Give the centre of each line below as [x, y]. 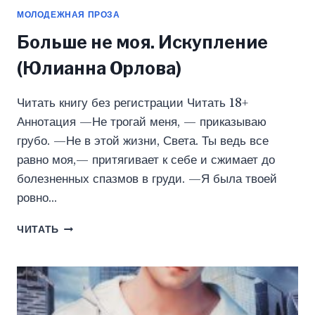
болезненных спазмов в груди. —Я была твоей [147, 179]
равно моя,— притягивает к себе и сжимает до [146, 160]
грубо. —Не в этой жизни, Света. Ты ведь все [143, 141]
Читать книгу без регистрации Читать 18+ [133, 103]
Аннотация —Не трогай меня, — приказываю [142, 122]
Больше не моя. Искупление [142, 43]
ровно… [37, 198]
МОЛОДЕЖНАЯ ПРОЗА [69, 15]
